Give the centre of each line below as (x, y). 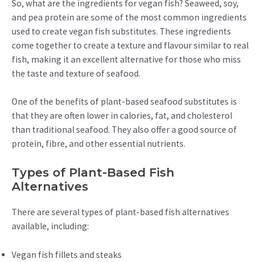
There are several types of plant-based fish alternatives (120, 212)
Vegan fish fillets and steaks (67, 255)
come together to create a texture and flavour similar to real (130, 45)
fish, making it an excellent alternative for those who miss (126, 59)
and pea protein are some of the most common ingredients (129, 17)
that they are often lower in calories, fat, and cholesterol (122, 116)
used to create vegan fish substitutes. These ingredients (121, 31)
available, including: (50, 226)
